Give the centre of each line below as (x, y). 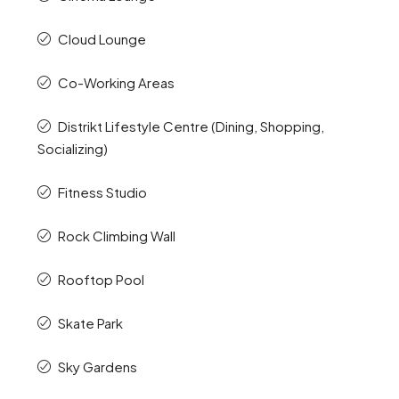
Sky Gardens (97, 367)
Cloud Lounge (102, 39)
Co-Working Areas (116, 83)
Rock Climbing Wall (116, 236)
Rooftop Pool (101, 280)
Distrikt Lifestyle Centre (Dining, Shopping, (191, 126)
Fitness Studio (102, 192)
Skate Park (90, 323)
